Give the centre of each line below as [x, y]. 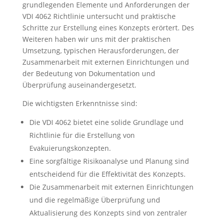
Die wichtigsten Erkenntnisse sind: [80, 103]
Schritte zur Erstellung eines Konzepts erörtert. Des [108, 28]
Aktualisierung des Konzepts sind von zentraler [108, 213]
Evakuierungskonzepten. [70, 148]
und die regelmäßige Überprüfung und [95, 200]
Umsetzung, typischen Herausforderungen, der [101, 51]
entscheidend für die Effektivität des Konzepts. [107, 174]
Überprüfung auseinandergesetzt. [79, 85]
